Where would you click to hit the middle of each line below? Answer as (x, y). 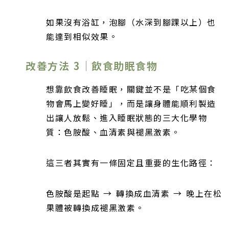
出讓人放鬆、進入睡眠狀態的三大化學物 (127, 117)
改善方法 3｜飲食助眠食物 (92, 66)
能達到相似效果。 (82, 37)
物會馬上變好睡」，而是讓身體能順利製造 (131, 103)
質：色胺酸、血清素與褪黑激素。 (113, 132)
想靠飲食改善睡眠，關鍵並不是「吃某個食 (131, 89)
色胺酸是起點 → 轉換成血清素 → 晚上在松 (134, 193)
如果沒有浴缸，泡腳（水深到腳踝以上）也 (131, 22)
